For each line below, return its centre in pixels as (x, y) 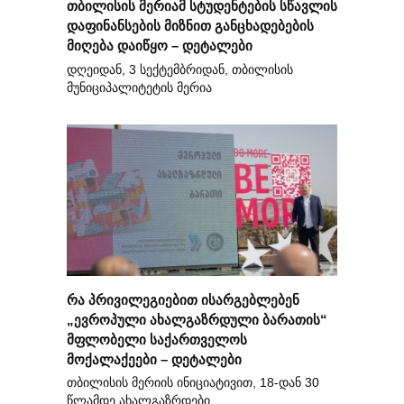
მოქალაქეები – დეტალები (154, 358)
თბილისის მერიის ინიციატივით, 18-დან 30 (193, 383)
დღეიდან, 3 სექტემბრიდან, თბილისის (180, 69)
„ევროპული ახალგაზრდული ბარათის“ (197, 319)
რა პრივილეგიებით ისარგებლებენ (183, 299)
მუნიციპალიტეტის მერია (139, 87)
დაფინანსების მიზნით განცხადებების (190, 25)
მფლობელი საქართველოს (157, 339)
